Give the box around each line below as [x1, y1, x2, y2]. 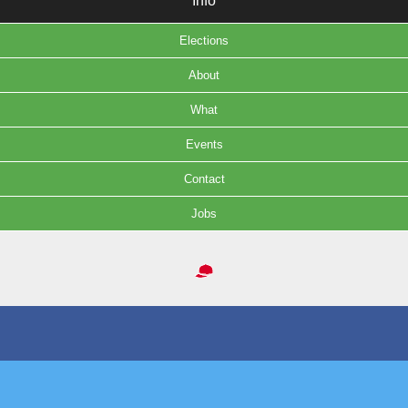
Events [185, 138, 223, 151]
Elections [179, 34, 229, 47]
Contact [183, 172, 225, 186]
